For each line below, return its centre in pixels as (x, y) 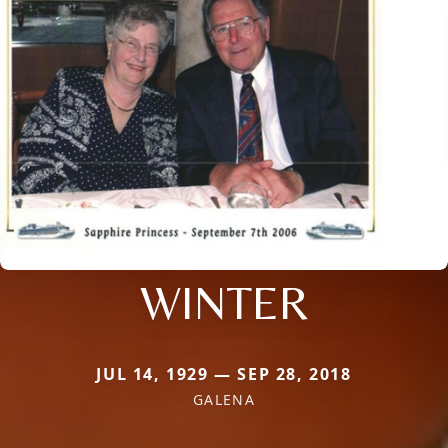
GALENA (224, 400)
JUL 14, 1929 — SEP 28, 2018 (224, 374)
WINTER (224, 302)
